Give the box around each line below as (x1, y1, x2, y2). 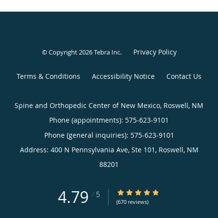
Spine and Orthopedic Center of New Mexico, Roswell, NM (15, 101, 203, 110)
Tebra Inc (93, 48, 120, 57)
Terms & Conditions (17, 72, 80, 81)
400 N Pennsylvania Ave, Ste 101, (50, 145, 159, 155)
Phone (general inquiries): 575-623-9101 (44, 130, 174, 140)
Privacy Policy (133, 47, 177, 57)
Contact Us (166, 72, 201, 81)
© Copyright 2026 (41, 48, 94, 57)
